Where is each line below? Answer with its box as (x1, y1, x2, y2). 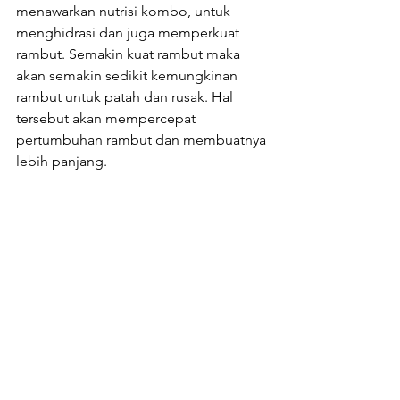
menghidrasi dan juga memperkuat (16, 23, 243, 41)
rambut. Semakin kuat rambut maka (16, 45, 244, 62)
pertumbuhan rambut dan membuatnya (16, 130, 270, 148)
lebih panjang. (16, 152, 107, 170)
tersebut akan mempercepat (16, 109, 199, 127)
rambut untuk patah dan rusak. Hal (16, 87, 237, 105)
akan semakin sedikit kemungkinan (16, 66, 241, 84)
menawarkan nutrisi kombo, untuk (16, 2, 234, 20)
